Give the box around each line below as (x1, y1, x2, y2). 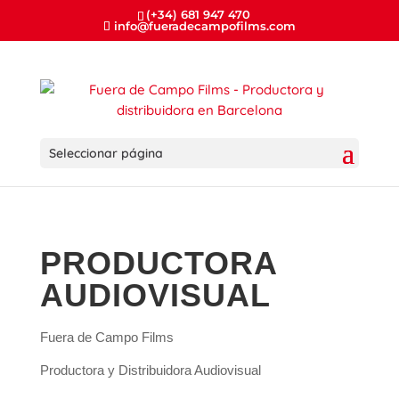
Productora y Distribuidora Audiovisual (39, 362, 261, 378)
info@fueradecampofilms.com (113, 18, 296, 33)
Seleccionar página (48, 144, 163, 161)
